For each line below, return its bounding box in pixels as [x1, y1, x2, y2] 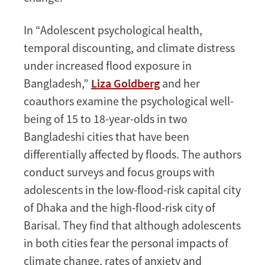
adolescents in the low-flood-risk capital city [24, 182, 241, 197]
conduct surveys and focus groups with [24, 164, 215, 179]
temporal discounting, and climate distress [24, 40, 235, 55]
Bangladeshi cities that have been [24, 128, 189, 144]
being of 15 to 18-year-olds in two [24, 111, 188, 126]
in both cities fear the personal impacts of [24, 235, 228, 250]
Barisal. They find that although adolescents [24, 217, 241, 232]
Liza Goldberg [91, 75, 160, 91]
